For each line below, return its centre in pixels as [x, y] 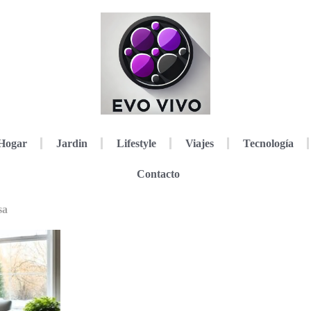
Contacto [158, 174]
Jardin [72, 143]
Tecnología [268, 143]
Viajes [199, 143]
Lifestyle [136, 143]
